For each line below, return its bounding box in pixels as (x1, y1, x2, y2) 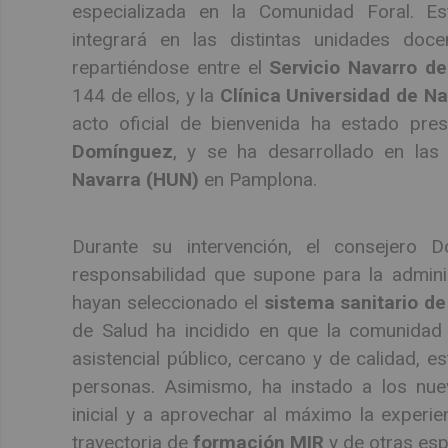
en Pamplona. (199, 168, 317, 192)
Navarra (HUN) (72, 168, 199, 192)
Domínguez (72, 140, 173, 164)
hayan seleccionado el (72, 290, 264, 314)
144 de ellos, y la (72, 84, 220, 108)
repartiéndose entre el (72, 56, 270, 80)
